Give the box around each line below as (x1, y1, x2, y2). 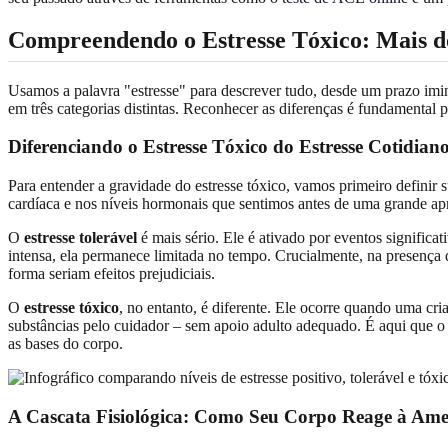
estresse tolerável (24, 229, 137, 247)
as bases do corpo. (8, 335, 123, 353)
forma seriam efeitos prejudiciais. (8, 265, 215, 283)
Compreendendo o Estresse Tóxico (8, 26, 362, 53)
